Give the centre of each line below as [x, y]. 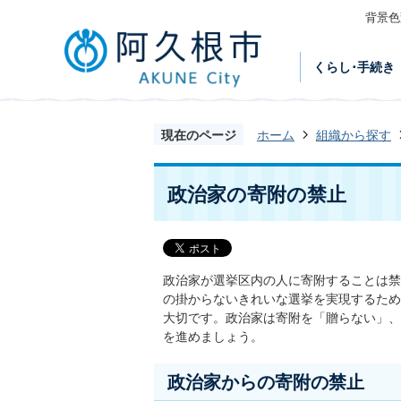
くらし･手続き [354, 67]
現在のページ [199, 134]
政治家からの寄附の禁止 [266, 381]
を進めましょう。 [213, 336]
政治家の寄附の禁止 [257, 194]
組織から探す [354, 134]
